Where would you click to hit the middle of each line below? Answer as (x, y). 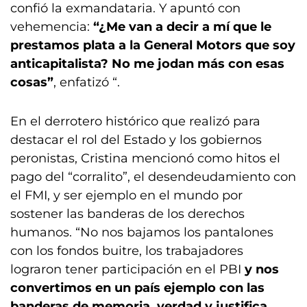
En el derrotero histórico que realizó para (135, 121)
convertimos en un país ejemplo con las (137, 288)
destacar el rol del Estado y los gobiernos (136, 140)
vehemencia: (52, 27)
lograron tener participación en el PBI (127, 269)
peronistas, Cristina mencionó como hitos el (145, 158)
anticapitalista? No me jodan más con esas (147, 64)
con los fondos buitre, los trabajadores (127, 251)
